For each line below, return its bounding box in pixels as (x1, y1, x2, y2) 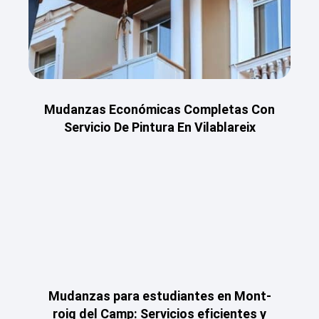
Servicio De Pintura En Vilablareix (63, 120, 256, 135)
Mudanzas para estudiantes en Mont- (48, 288, 271, 303)
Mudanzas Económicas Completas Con (44, 102, 275, 117)
